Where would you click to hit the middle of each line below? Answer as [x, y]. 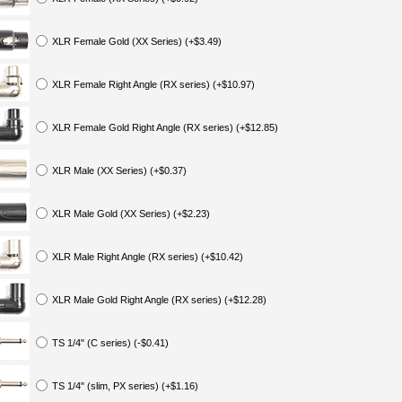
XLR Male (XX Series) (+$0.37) [119, 170]
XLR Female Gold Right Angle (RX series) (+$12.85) [165, 127]
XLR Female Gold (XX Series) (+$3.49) [137, 41]
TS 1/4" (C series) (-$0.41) [110, 343]
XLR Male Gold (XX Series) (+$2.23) [131, 214]
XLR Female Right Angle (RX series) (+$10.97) [153, 84]
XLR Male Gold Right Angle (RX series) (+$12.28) [159, 300]
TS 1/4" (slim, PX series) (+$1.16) [125, 386]
